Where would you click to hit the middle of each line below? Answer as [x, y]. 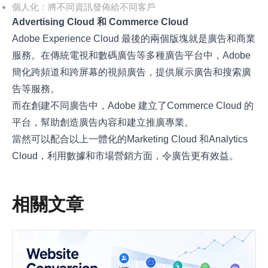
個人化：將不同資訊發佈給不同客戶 [84, 7]
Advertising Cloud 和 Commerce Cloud [100, 22]
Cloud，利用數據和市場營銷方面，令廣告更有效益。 [126, 156]
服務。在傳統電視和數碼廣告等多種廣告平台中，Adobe [132, 56]
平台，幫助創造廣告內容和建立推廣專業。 [103, 123]
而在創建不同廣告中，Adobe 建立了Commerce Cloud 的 [133, 106]
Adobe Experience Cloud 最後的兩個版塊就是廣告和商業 [134, 39]
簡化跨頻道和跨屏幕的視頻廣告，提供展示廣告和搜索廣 [132, 72]
